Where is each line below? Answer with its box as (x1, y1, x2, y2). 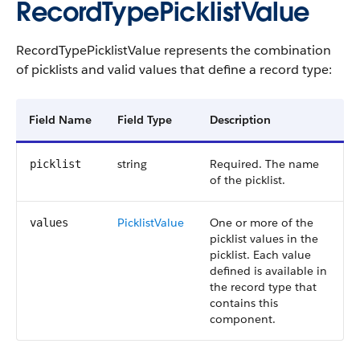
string (117, 157, 147, 171)
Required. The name (210, 157, 319, 171)
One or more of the (210, 215, 313, 230)
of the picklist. (210, 173, 285, 187)
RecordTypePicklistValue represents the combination (16, 42, 331, 59)
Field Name (29, 112, 92, 127)
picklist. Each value (210, 247, 311, 262)
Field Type (117, 112, 172, 127)
